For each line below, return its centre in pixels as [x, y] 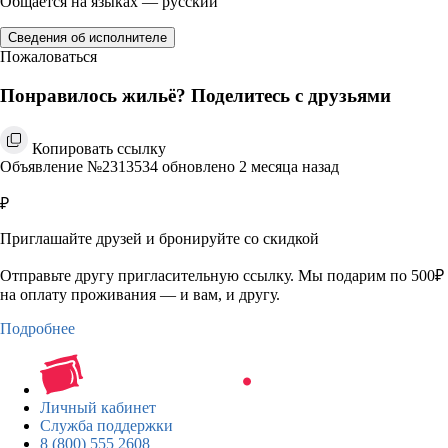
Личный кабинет [98, 407]
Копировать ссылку [99, 148]
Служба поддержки [106, 425]
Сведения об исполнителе [87, 38]
